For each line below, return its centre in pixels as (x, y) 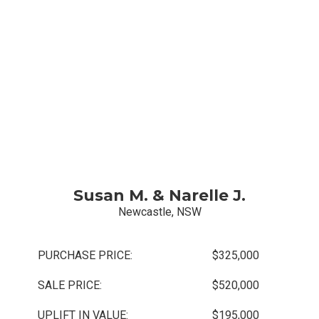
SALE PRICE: (70, 286)
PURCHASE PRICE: (85, 256)
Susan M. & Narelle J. (159, 196)
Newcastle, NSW (159, 212)
